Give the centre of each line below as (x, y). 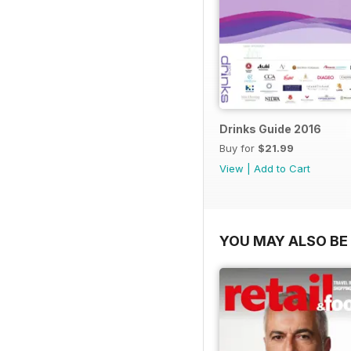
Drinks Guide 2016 (270, 129)
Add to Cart (282, 169)
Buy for (239, 148)
